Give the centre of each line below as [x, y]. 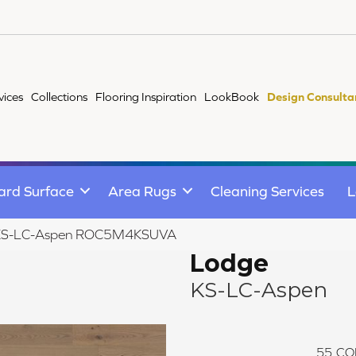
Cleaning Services [267, 191]
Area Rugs [142, 191]
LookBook [232, 97]
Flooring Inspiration [146, 97]
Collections [60, 97]
